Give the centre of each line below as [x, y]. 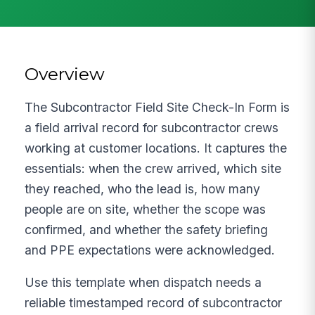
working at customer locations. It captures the [156, 148]
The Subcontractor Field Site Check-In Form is [157, 107]
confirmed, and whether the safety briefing [147, 229]
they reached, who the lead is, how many [143, 188]
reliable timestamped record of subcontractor [154, 303]
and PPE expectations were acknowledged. [150, 250]
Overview [65, 73]
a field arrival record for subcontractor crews [152, 127]
